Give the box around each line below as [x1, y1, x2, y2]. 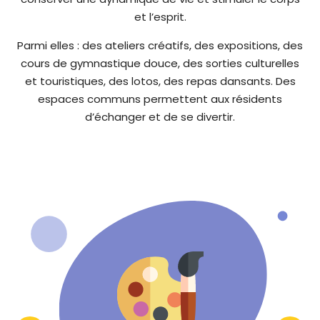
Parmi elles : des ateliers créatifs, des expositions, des [17, 37, 303, 53]
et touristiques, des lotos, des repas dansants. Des [24, 73, 296, 89]
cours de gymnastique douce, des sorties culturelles [21, 55, 299, 71]
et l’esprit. [134, 9, 186, 24]
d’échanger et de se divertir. [85, 109, 235, 124]
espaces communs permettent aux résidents [38, 91, 282, 106]
